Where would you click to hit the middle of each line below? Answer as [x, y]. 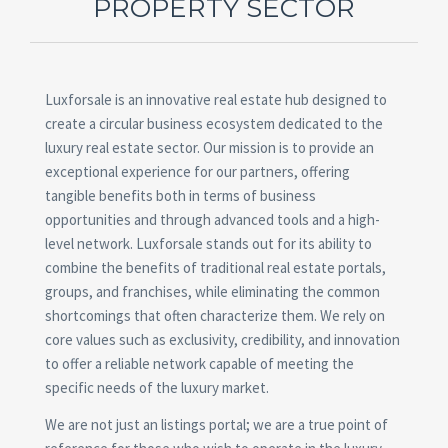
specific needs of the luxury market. [157, 387]
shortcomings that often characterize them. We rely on [215, 315]
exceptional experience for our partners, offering [197, 171]
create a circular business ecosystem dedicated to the [214, 123]
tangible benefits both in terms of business [180, 195]
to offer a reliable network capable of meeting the [199, 363]
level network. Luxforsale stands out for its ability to [208, 243]
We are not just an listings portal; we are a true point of [216, 424]
